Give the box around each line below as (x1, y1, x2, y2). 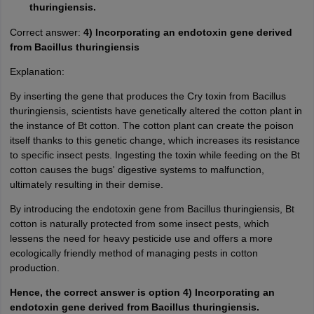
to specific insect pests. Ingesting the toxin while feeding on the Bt (9, 149, 300, 161)
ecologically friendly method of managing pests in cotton (9, 247, 258, 259)
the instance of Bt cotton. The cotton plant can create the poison (9, 120, 294, 131)
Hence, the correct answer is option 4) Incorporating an (9, 287, 275, 298)
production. (9, 262, 60, 273)
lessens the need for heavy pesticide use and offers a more (9, 233, 273, 244)
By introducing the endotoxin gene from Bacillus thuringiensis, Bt (9, 203, 294, 214)
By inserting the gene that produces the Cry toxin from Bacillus (9, 90, 286, 102)
